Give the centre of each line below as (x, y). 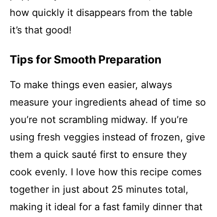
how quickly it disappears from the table (101, 13)
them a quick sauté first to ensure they (98, 155)
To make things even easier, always (91, 85)
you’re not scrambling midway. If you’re (99, 120)
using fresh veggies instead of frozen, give (108, 137)
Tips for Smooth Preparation (85, 60)
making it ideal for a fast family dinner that (106, 207)
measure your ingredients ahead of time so (108, 102)
